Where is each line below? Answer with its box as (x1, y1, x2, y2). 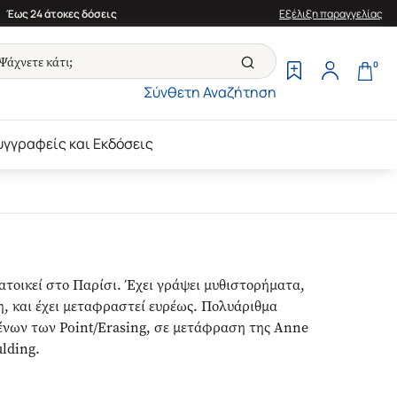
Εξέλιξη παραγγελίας (279, 5, 383, 21)
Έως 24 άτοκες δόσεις (5, 5, 117, 21)
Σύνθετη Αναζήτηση (144, 82, 276, 102)
